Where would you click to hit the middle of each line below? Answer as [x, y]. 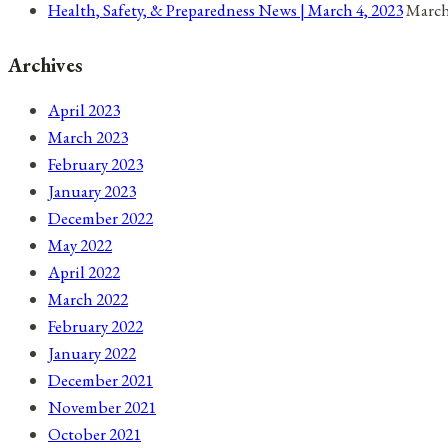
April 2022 [84, 271]
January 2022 [92, 352]
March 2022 [88, 298]
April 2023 [84, 109]
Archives [45, 64]
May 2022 [80, 244]
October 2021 [94, 433]
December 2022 [100, 217]
